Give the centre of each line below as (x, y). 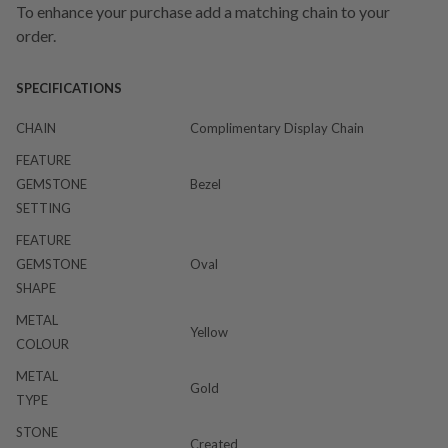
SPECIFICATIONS (69, 87)
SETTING (43, 207)
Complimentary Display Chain (277, 127)
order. (36, 35)
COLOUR (42, 343)
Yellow (209, 331)
